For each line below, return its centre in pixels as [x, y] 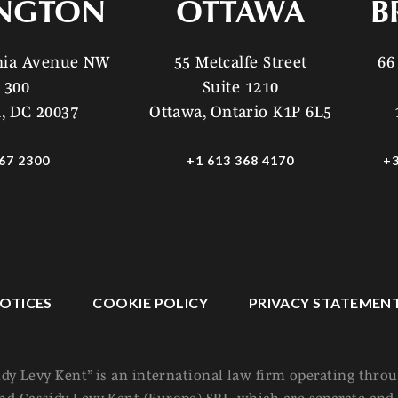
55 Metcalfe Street [240, 62]
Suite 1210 [241, 87]
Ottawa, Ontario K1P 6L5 [241, 112]
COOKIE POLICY [151, 302]
